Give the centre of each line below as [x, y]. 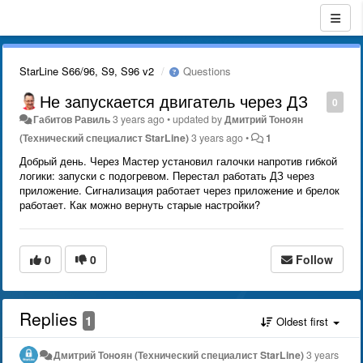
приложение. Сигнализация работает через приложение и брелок [179, 190]
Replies [51, 318]
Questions [205, 71]
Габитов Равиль [72, 119]
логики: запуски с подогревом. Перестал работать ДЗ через [167, 175]
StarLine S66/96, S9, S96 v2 [87, 71]
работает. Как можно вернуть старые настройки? [140, 205]
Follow [314, 259]
